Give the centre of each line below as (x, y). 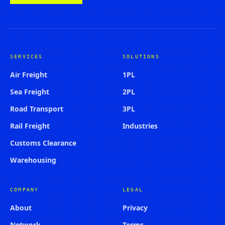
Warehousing (33, 160)
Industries (140, 126)
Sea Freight (30, 92)
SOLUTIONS (141, 57)
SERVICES (27, 57)
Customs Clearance (43, 143)
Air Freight (29, 75)
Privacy (135, 208)
